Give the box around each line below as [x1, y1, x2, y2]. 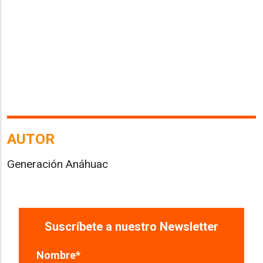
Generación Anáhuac [7, 157, 108, 171]
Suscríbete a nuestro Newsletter [45, 220, 218, 234]
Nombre [36, 249, 76, 262]
